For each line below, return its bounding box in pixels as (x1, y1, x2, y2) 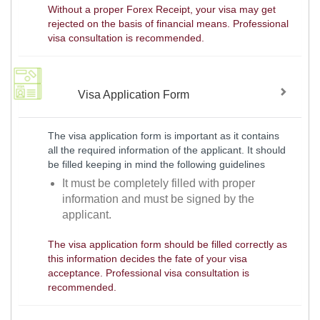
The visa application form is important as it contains (47, 129, 279, 141)
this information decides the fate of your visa (47, 253, 247, 265)
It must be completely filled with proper (62, 177, 256, 190)
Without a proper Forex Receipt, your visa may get (47, 4, 276, 16)
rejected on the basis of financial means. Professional (47, 18, 289, 30)
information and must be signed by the (62, 193, 255, 206)
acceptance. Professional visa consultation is (47, 267, 249, 279)
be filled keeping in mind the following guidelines (47, 158, 265, 170)
